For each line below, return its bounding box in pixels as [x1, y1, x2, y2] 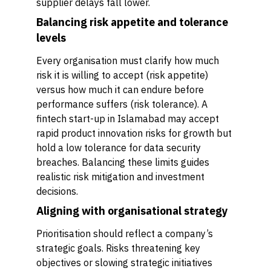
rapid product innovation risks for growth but [36, 127, 232, 139]
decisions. [36, 185, 78, 197]
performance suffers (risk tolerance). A [36, 98, 207, 110]
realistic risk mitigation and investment [36, 171, 204, 183]
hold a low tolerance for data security [36, 142, 201, 154]
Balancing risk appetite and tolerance [36, 15, 228, 29]
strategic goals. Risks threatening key [36, 242, 200, 254]
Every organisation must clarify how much [36, 54, 219, 67]
